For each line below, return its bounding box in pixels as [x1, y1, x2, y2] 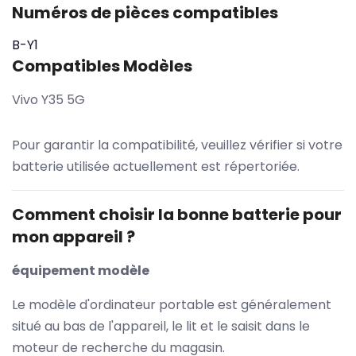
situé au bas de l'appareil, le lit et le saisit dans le [12, 316, 310, 335]
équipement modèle [12, 261, 149, 280]
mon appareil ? [12, 225, 135, 248]
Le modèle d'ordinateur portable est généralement [12, 295, 331, 314]
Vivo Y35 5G [12, 90, 85, 109]
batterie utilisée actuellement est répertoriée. [12, 157, 300, 176]
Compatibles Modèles [12, 54, 192, 77]
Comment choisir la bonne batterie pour [12, 203, 342, 226]
